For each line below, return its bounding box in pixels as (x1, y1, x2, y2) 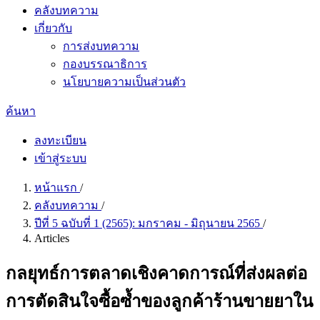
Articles (34, 232, 69, 244)
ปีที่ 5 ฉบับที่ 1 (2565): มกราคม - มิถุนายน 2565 (34, 217, 263, 229)
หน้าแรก (34, 181, 80, 194)
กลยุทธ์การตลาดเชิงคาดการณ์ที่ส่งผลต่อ (6, 264, 307, 283)
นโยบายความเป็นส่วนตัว (63, 76, 186, 88)
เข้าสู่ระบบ (34, 152, 86, 164)
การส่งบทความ (63, 40, 139, 52)
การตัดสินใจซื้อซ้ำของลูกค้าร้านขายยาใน (6, 291, 313, 311)
